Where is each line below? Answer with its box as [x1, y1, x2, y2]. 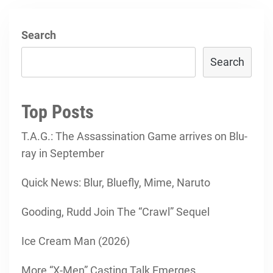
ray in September [21, 147, 104, 160]
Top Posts [21, 101, 94, 122]
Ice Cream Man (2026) [21, 235, 130, 247]
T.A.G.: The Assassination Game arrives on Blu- [21, 130, 247, 143]
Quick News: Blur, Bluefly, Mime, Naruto [21, 176, 210, 189]
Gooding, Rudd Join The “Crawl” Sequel [21, 205, 210, 218]
